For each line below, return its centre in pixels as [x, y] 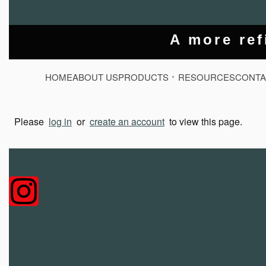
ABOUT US [95, 77]
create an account [127, 122]
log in [60, 122]
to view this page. [203, 122]
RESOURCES [207, 77]
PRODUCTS [143, 77]
